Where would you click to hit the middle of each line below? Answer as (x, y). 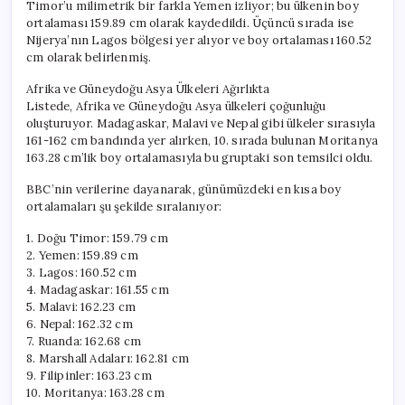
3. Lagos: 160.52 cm (81, 272)
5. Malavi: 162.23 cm (81, 306)
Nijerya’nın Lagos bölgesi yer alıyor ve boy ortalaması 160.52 (199, 40)
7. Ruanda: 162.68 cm (84, 341)
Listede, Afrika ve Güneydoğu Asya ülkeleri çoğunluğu (176, 106)
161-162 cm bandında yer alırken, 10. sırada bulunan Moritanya (202, 140)
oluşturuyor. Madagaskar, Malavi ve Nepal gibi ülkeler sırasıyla (201, 123)
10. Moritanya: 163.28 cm (95, 392)
